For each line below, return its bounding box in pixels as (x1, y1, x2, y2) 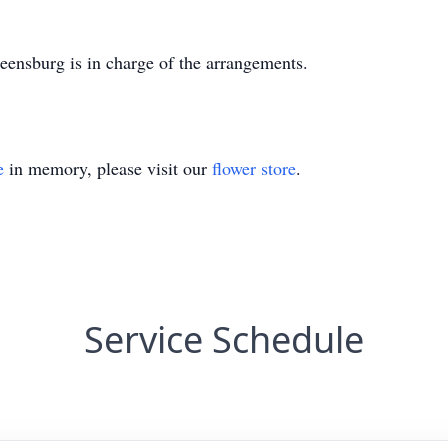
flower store (212, 156, 296, 180)
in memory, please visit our (4, 156, 212, 180)
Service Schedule (84, 315, 364, 364)
